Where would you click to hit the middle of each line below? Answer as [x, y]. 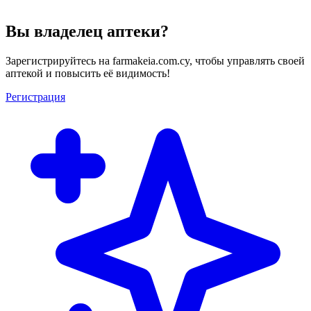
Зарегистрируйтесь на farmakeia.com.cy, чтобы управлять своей [155, 60]
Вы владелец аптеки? [87, 31]
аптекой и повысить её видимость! [88, 73]
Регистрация [35, 96]
